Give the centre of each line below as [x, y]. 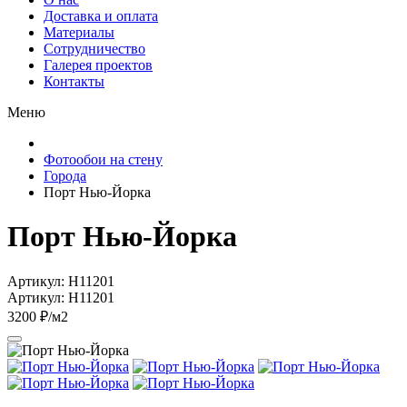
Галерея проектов [98, 65]
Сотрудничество [94, 49]
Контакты [74, 81]
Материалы [79, 32]
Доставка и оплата [101, 16]
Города [65, 176]
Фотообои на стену [103, 159]
